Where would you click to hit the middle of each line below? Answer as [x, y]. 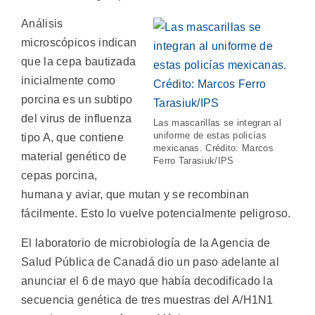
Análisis [42, 24]
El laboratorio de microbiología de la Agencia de [146, 243]
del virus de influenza [77, 119]
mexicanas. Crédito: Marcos [213, 148]
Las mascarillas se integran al [218, 123]
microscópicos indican [79, 43]
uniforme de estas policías [210, 136]
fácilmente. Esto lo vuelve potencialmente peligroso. [156, 214]
